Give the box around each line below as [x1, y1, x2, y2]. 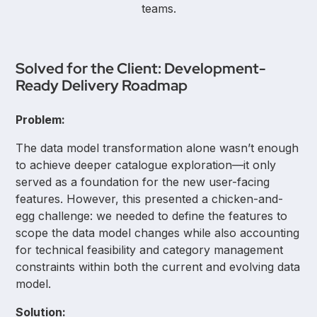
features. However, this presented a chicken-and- [16, 191, 284, 206]
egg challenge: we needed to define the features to [16, 208, 288, 223]
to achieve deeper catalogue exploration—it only [16, 157, 277, 172]
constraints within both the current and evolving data [16, 259, 301, 274]
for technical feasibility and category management [16, 242, 284, 257]
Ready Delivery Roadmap [16, 75, 188, 95]
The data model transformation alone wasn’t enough [16, 140, 299, 155]
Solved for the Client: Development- [16, 58, 267, 78]
